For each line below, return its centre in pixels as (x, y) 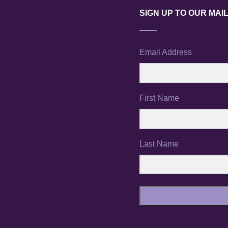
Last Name (159, 144)
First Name (159, 98)
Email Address (166, 52)
